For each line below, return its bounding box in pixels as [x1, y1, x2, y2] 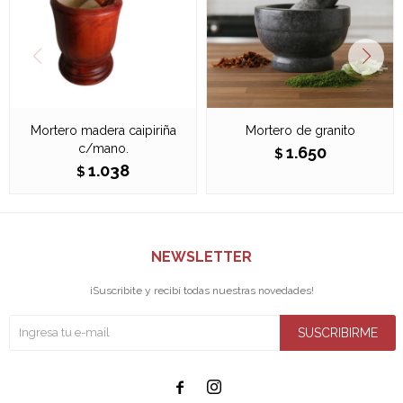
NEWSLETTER [151, 247, 252, 265]
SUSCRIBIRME [298, 325, 378, 340]
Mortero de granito [245, 122, 355, 138]
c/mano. [77, 140, 129, 156]
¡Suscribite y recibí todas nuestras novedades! [89, 283, 314, 297]
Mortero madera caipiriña [30, 122, 176, 138]
